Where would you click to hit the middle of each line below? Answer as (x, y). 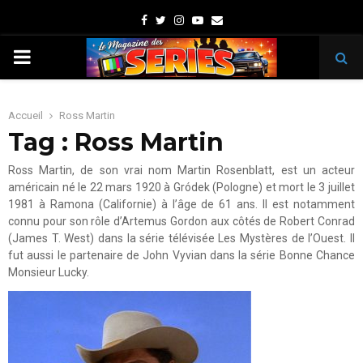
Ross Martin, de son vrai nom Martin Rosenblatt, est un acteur (181, 170)
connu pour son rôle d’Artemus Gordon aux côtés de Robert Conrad (181, 221)
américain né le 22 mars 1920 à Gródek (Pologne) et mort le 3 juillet (181, 187)
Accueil (26, 115)
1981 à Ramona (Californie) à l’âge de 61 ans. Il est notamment (181, 204)
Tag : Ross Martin (116, 142)
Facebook (171, 19)
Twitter (184, 19)
